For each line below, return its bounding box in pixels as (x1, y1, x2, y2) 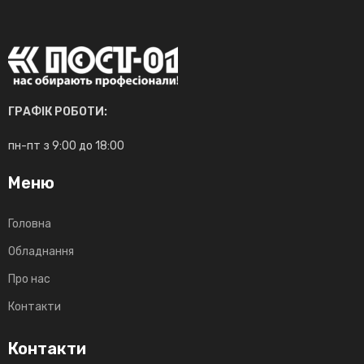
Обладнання (8, 244, 74, 258)
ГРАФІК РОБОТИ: (8, 104, 107, 119)
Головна (8, 216, 51, 231)
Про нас (8, 271, 50, 286)
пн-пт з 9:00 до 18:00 (8, 138, 124, 153)
